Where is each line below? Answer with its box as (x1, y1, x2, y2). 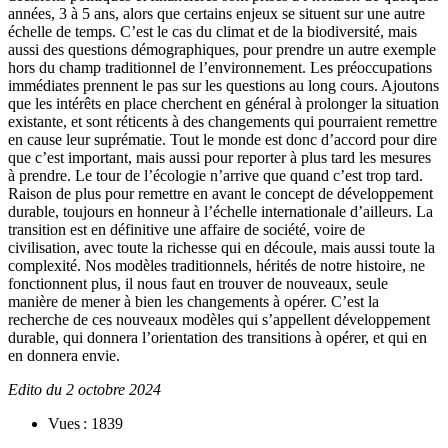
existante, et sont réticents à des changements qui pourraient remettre (8, 112, 437, 130)
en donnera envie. (8, 346, 120, 364)
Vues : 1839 (48, 414, 123, 432)
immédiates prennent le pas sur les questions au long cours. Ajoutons (8, 76, 439, 94)
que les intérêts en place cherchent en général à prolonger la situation (8, 94, 439, 112)
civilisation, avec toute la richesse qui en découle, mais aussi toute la (8, 238, 435, 256)
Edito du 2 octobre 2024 (8, 380, 161, 398)
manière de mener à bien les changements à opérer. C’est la (8, 292, 379, 310)
